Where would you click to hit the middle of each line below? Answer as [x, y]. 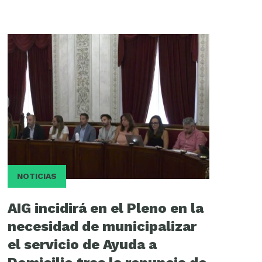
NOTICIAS [37, 176]
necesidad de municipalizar [102, 227]
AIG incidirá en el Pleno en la [105, 208]
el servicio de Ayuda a [82, 245]
